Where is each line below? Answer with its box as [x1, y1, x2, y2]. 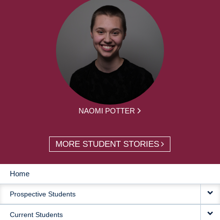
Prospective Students [10, 190, 76, 198]
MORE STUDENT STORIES [55, 139, 160, 149]
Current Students [10, 210, 63, 219]
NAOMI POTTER [79, 106, 136, 115]
